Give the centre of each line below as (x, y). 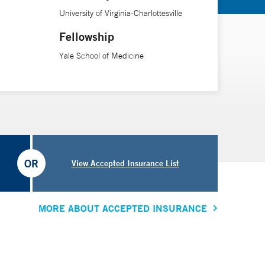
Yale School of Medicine (101, 55)
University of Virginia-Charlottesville (120, 13)
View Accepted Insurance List (125, 163)
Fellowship (86, 36)
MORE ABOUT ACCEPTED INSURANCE (123, 208)
